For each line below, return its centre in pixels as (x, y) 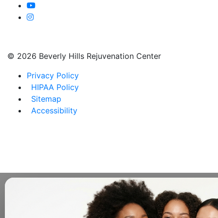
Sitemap (46, 99)
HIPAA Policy (55, 87)
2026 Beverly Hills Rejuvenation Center (89, 56)
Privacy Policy (53, 76)
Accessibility (54, 111)
